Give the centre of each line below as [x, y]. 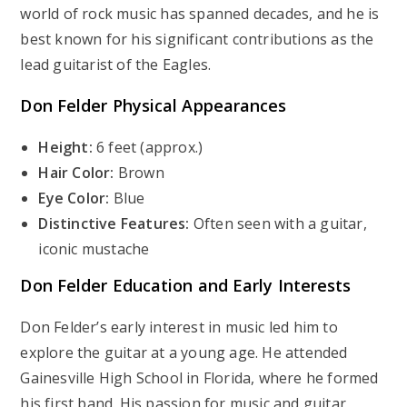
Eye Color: [74, 198]
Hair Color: [76, 172]
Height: [65, 147]
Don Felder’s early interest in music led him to [179, 327]
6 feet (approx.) [148, 147]
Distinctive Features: [114, 223]
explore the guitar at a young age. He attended [184, 352]
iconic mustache [94, 248]
